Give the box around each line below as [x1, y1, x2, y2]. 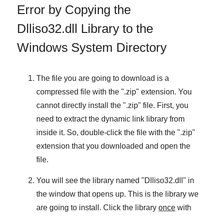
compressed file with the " [36, 87, 124, 96]
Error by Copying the [17, 2, 131, 17]
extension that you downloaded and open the [36, 141, 190, 150]
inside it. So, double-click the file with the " [36, 128, 180, 137]
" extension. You [136, 87, 192, 96]
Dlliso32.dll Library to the [17, 21, 153, 36]
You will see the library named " [36, 176, 144, 185]
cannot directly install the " [36, 101, 126, 109]
